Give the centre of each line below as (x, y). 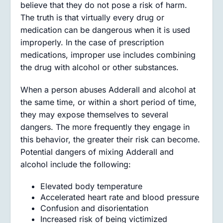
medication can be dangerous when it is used (105, 30)
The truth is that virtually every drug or (92, 17)
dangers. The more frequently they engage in (105, 127)
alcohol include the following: (76, 164)
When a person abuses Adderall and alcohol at (108, 90)
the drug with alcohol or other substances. (101, 67)
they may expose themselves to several (94, 114)
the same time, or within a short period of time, (109, 102)
